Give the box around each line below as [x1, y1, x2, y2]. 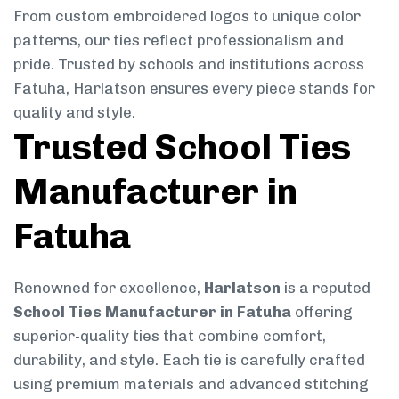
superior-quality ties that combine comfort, [13, 326, 326, 345]
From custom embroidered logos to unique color [13, 6, 361, 25]
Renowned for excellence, [13, 278, 204, 297]
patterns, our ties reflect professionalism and [13, 30, 344, 49]
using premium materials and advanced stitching [13, 374, 369, 393]
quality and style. [13, 102, 135, 121]
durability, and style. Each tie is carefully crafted [13, 350, 365, 369]
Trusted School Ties [13, 125, 351, 168]
